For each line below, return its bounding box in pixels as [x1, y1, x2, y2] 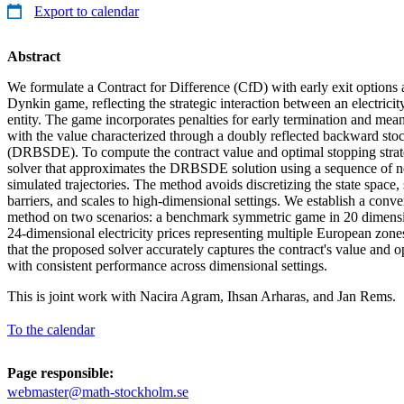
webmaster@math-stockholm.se [7, 383, 188, 399]
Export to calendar [34, 3, 139, 19]
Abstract [7, 48, 60, 64]
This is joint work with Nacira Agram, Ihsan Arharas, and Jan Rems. [7, 288, 396, 304]
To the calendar [7, 321, 95, 337]
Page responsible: [7, 364, 114, 381]
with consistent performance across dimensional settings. [7, 257, 327, 273]
